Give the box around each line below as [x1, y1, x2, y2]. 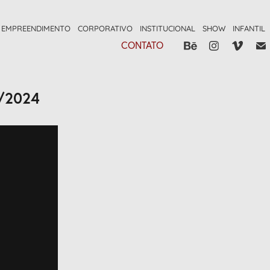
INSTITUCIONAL [140, 22, 195, 34]
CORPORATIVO [78, 22, 133, 34]
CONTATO [121, 39, 163, 51]
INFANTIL [233, 22, 265, 34]
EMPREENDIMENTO [1, 22, 71, 34]
